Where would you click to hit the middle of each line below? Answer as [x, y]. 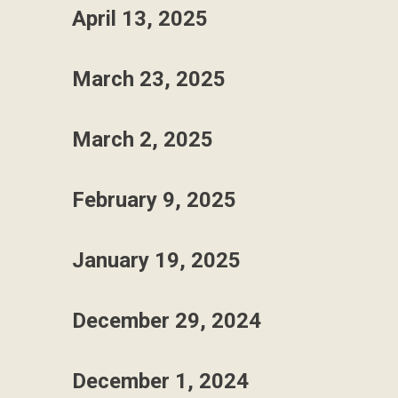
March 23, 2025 [149, 79]
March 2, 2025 [143, 139]
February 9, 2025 [154, 200]
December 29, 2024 [167, 321]
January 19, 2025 [156, 260]
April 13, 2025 [140, 19]
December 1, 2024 [160, 381]
